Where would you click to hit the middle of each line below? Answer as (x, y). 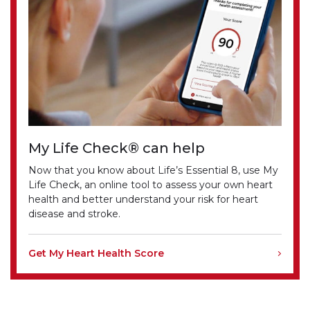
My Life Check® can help (117, 148)
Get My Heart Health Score (97, 254)
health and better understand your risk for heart (144, 200)
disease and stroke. (75, 214)
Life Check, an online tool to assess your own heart (151, 185)
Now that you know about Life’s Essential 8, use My (154, 171)
